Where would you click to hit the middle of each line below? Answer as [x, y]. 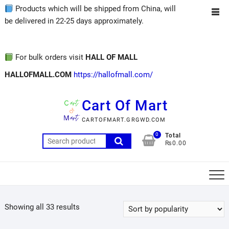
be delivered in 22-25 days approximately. [74, 21]
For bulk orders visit [50, 57]
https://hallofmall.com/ [113, 75]
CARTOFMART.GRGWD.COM [124, 120]
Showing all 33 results [42, 207]
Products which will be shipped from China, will [95, 9]
